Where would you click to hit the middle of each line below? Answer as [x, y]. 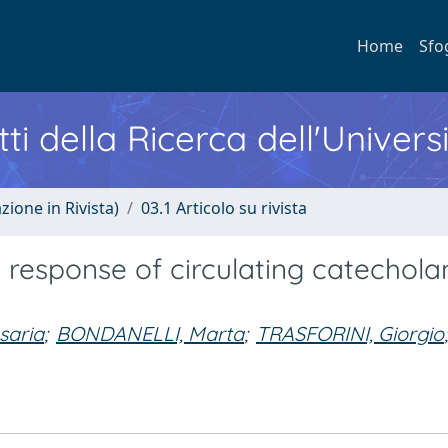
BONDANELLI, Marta [150, 333]
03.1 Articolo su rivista [224, 208]
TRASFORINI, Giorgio [350, 333]
